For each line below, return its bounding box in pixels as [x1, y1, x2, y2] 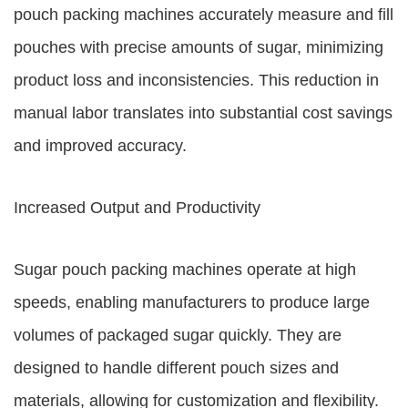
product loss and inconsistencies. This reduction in [14, 71, 379, 89]
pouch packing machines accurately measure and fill [14, 5, 393, 24]
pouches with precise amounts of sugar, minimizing [14, 38, 383, 56]
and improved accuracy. [14, 137, 187, 155]
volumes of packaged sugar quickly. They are [14, 326, 342, 344]
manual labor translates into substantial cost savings [14, 104, 393, 122]
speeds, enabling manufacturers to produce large [14, 293, 370, 311]
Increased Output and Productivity [14, 199, 260, 217]
